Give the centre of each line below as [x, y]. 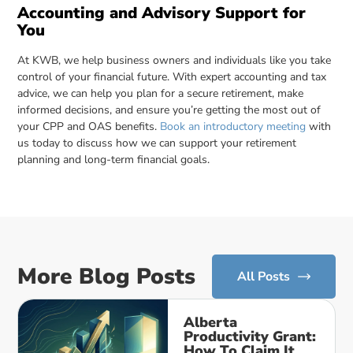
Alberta [211, 323]
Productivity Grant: [250, 337]
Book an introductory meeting [233, 126]
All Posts [263, 277]
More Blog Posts [107, 276]
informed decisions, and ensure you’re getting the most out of [169, 110]
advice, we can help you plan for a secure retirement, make [161, 93]
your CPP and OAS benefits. [89, 126]
